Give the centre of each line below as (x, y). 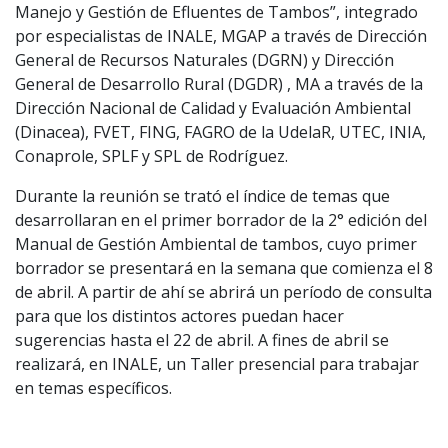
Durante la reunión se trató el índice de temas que (202, 196)
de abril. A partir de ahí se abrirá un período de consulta (223, 292)
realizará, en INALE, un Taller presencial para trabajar (217, 364)
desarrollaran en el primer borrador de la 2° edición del (221, 220)
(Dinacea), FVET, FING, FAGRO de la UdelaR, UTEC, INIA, (220, 132)
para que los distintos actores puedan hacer (179, 316)
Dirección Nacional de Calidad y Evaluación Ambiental (213, 108)
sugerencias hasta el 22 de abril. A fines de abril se (202, 340)
